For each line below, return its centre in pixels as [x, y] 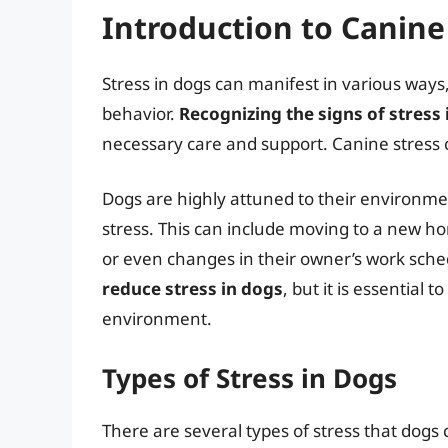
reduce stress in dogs [192, 289]
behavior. [140, 113]
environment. [157, 319]
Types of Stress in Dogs [249, 377]
